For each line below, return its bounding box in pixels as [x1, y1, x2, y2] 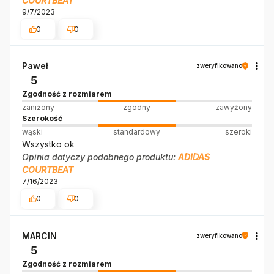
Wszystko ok [22, 139, 75, 150]
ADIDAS [178, 152, 210, 163]
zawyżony [215, 103, 252, 113]
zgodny [123, 103, 151, 113]
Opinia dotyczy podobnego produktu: [22, 152, 178, 163]
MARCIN [22, 230, 57, 241]
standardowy [113, 127, 161, 137]
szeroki [224, 127, 252, 137]
